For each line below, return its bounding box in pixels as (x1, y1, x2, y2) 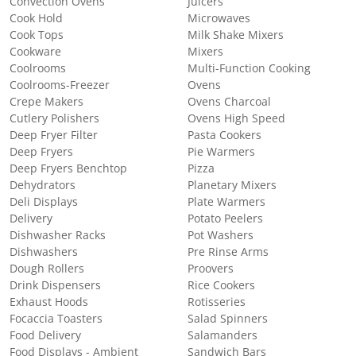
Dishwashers (10, 245, 78, 258)
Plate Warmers (188, 195, 265, 208)
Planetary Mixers (188, 178, 277, 192)
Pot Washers (188, 228, 253, 242)
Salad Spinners (188, 311, 268, 325)
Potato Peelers (188, 211, 263, 225)
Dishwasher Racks (10, 228, 106, 242)
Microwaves (188, 11, 250, 25)
